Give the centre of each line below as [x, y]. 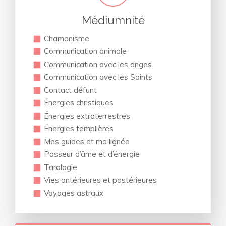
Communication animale [85, 51]
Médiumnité [113, 20]
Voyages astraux [75, 193]
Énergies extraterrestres [87, 116]
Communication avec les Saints [98, 77]
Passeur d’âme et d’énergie [92, 154]
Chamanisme [67, 38]
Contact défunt [70, 90]
